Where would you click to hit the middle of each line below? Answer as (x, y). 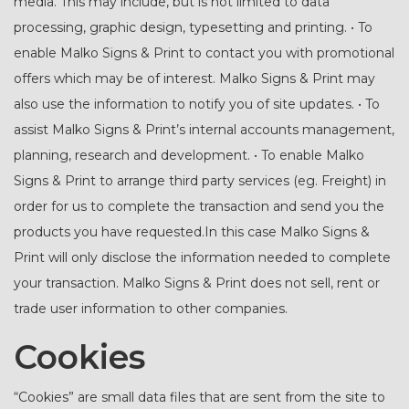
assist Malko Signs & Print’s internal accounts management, (204, 130)
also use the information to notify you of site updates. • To (197, 104)
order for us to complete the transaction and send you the (199, 206)
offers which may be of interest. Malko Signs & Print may (194, 79)
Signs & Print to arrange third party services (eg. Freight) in (200, 181)
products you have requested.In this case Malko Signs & (192, 232)
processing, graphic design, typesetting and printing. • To (193, 27)
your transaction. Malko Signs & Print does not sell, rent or (197, 283)
